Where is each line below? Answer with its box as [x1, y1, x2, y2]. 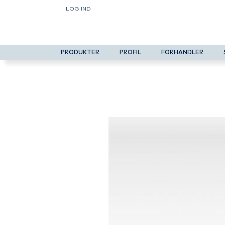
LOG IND [66, 7, 91, 12]
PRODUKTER [61, 50, 99, 56]
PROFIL [120, 50, 141, 56]
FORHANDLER [161, 50, 203, 56]
